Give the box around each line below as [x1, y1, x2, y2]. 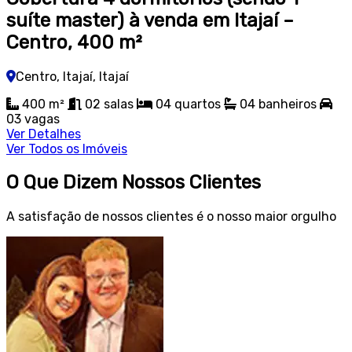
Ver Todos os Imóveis [6, 141, 127, 156]
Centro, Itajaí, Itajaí [16, 68, 129, 84]
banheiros [258, 96, 317, 112]
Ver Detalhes [6, 126, 81, 141]
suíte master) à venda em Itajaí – [6, 9, 294, 31]
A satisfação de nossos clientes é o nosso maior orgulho [6, 209, 336, 225]
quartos [174, 96, 221, 112]
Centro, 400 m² [6, 31, 141, 53]
